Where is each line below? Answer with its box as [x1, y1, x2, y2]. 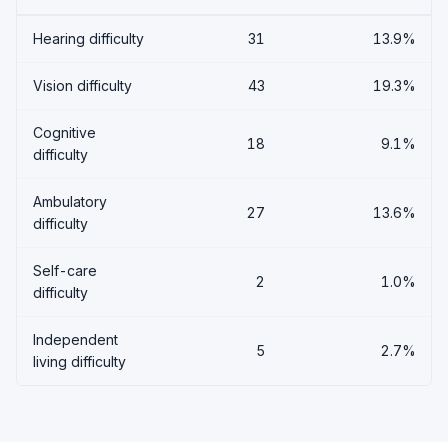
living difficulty [33, 353, 126, 370]
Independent [33, 331, 118, 348]
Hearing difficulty [33, 30, 144, 47]
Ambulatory [33, 193, 107, 210]
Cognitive [33, 124, 96, 141]
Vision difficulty [33, 77, 132, 94]
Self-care [33, 262, 97, 279]
